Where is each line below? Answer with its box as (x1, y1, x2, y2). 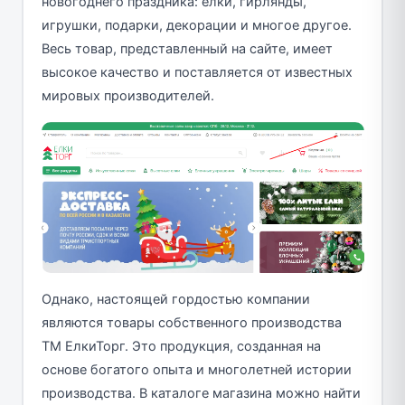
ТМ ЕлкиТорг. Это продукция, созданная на (41, 337, 321, 354)
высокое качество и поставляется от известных (41, 63, 353, 80)
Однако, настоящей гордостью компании (41, 290, 310, 307)
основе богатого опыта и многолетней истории (41, 361, 352, 378)
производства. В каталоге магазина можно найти (41, 384, 361, 401)
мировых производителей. (41, 87, 214, 104)
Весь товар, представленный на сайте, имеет (41, 40, 333, 57)
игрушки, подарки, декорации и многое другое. (41, 16, 352, 33)
